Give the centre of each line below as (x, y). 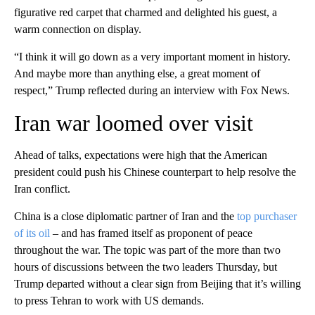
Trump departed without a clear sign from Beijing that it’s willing (157, 283)
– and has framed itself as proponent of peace (151, 233)
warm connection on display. (78, 29)
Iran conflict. (42, 188)
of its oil (32, 233)
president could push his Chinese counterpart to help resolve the (155, 172)
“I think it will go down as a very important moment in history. (152, 56)
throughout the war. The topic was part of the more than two (147, 250)
